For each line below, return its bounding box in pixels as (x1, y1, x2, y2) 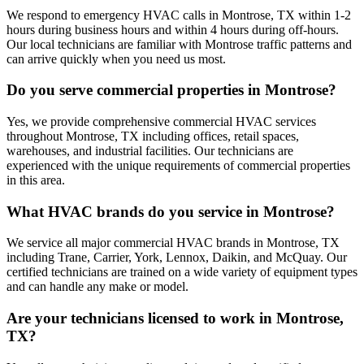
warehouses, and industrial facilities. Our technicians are (6, 144, 293, 158)
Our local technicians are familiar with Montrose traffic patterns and (6, 37, 352, 51)
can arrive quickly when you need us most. (6, 51, 226, 66)
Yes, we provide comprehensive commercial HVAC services (6, 115, 316, 128)
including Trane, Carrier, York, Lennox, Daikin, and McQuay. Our (6, 250, 347, 265)
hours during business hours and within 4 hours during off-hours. (6, 22, 339, 37)
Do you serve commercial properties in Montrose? (6, 81, 336, 99)
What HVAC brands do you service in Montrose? (6, 202, 335, 220)
